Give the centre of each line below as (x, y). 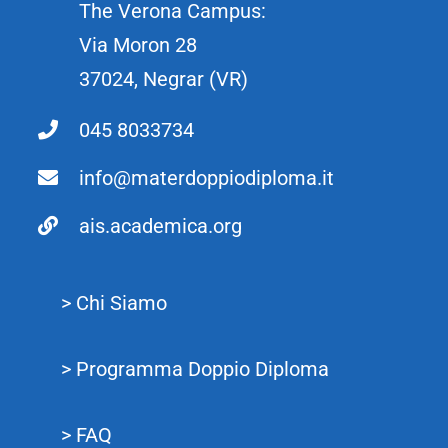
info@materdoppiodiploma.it (207, 178)
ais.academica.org (161, 226)
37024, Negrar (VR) (164, 79)
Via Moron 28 (138, 45)
